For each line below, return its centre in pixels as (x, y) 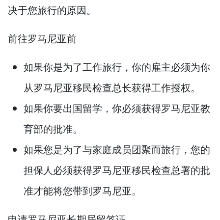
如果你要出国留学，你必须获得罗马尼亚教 (117, 108)
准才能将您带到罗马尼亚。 (82, 191)
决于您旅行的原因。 (52, 10)
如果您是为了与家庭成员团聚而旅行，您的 (117, 149)
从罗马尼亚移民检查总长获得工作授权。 (112, 87)
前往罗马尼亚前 (42, 38)
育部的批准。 (53, 129)
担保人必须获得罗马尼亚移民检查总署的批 (117, 170)
